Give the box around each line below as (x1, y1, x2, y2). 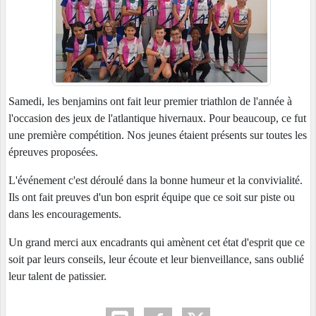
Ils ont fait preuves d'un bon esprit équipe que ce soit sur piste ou (8, 191, 295, 204)
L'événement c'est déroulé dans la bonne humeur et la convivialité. (8, 174, 303, 187)
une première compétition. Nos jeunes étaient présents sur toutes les (8, 129, 307, 142)
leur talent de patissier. (8, 270, 107, 283)
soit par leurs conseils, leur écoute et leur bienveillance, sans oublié (8, 253, 304, 266)
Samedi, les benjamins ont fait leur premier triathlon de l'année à (8, 95, 292, 108)
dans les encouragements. (8, 208, 121, 221)
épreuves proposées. (8, 146, 101, 159)
